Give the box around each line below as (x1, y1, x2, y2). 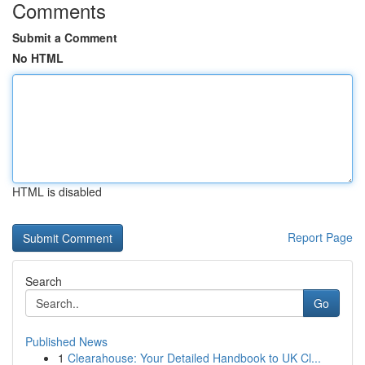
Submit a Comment (12, 29, 117, 46)
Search (25, 273, 62, 289)
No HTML (12, 50, 64, 66)
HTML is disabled (12, 183, 102, 200)
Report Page (288, 229, 353, 245)
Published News (25, 333, 108, 350)
